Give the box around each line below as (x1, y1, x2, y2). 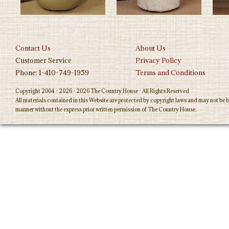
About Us (135, 43, 166, 53)
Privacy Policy (135, 56, 181, 65)
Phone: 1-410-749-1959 (15, 68, 89, 77)
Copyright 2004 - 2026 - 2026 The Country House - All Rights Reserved (15, 87, 189, 95)
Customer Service (15, 56, 72, 65)
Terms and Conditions (135, 68, 205, 77)
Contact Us (15, 43, 51, 53)
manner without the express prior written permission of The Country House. (15, 106, 196, 113)
